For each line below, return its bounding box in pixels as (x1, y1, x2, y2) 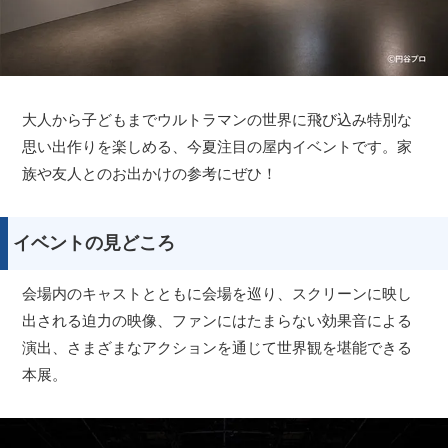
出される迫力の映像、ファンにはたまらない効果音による (22, 311, 413, 329)
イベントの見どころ (13, 232, 175, 253)
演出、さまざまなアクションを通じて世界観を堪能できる (22, 338, 413, 356)
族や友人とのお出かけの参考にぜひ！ (22, 164, 278, 182)
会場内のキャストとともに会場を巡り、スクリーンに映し (22, 284, 413, 302)
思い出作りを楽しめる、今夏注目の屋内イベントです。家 (22, 137, 413, 155)
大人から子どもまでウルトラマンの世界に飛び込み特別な (22, 110, 413, 128)
